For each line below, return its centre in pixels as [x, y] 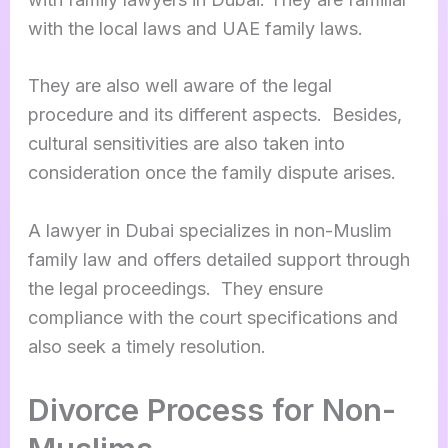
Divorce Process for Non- [211, 409]
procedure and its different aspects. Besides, [214, 115]
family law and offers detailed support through [218, 260]
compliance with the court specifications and [212, 318]
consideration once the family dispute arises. [214, 173]
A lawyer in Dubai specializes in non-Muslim [209, 231]
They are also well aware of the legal [179, 86]
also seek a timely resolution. [146, 347]
